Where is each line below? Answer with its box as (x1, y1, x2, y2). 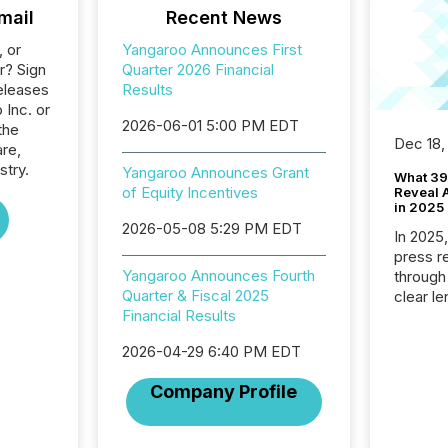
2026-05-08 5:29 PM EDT (121, 219, 302, 238)
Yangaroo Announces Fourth (121, 266, 315, 285)
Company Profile (150, 381, 298, 402)
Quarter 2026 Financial (121, 60, 274, 79)
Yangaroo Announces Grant (121, 163, 309, 182)
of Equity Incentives (121, 183, 258, 202)
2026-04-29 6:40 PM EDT (121, 342, 301, 361)
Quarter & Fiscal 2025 (121, 286, 269, 305)
